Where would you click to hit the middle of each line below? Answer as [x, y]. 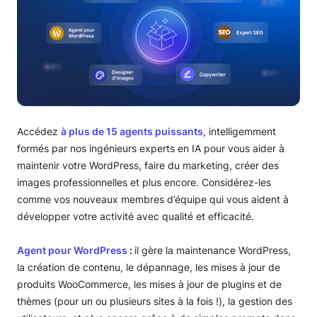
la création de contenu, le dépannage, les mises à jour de [149, 267]
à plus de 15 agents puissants [132, 131]
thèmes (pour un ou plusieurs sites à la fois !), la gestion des [155, 301]
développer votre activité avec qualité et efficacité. [136, 216]
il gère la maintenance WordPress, [213, 250]
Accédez [39, 131]
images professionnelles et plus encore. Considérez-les [144, 182]
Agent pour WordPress [72, 250]
